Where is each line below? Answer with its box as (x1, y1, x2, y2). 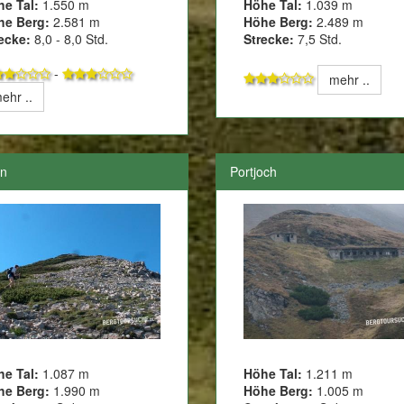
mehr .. (328, 69, 370, 88)
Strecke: (243, 29, 294, 48)
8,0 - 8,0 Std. (30, 29, 108, 48)
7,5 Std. (293, 29, 342, 48)
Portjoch (229, 161, 277, 180)
